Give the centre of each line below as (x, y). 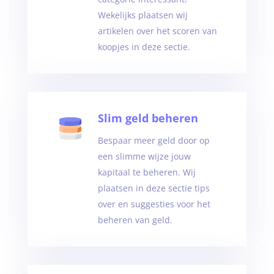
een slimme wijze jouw (144, 156)
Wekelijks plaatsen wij (143, 15)
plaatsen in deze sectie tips (154, 188)
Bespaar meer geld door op (154, 140)
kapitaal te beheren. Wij (146, 172)
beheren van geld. (135, 220)
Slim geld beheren (148, 118)
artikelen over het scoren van (157, 31)
